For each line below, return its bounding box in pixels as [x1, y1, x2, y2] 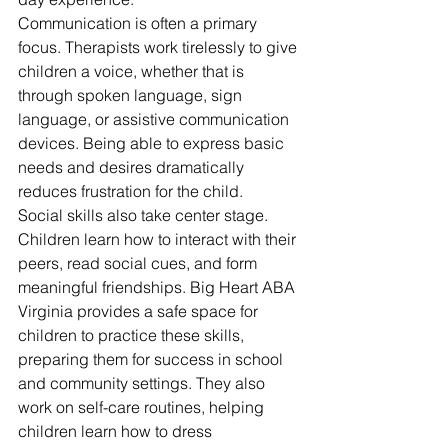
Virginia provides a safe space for [18, 301, 262, 322]
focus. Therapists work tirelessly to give [18, 37, 301, 58]
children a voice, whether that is [18, 61, 248, 82]
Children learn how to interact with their [18, 229, 300, 250]
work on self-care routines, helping [18, 397, 268, 418]
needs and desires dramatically [18, 157, 248, 178]
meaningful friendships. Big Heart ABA [18, 277, 299, 298]
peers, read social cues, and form [18, 253, 261, 274]
